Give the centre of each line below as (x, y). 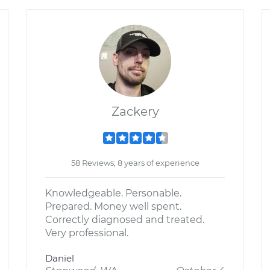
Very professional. (87, 233)
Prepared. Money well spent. (113, 206)
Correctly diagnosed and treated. (125, 220)
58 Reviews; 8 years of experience (135, 163)
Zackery (135, 111)
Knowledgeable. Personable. (113, 193)
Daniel (60, 258)
